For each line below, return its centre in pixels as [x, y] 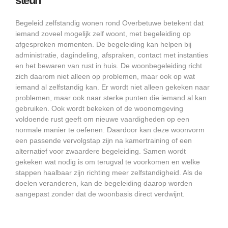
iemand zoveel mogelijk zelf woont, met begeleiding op [103, 34]
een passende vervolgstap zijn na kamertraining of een [104, 141]
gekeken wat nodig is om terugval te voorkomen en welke [108, 162]
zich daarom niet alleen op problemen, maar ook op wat [105, 77]
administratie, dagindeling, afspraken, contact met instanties [112, 55]
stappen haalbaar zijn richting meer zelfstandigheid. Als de [109, 173]
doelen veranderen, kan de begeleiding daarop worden [104, 183]
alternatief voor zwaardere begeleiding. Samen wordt [101, 151]
